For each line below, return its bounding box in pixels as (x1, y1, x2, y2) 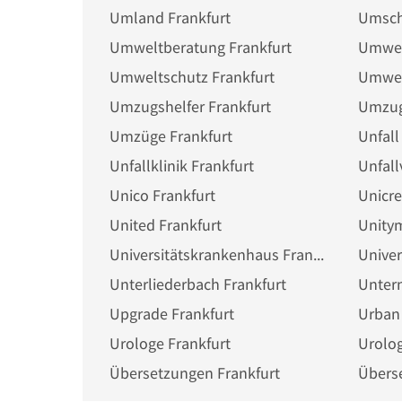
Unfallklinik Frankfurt (109, 155, 254, 176)
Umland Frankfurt (109, 7, 231, 28)
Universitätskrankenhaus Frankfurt (313, 244, 324, 265)
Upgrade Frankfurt (109, 303, 234, 324)
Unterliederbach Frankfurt (109, 274, 286, 294)
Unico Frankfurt (109, 185, 215, 205)
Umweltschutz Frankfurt (109, 66, 275, 87)
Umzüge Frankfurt (109, 126, 232, 146)
